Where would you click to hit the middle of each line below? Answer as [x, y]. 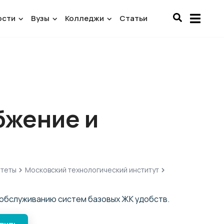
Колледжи [85, 18]
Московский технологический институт [92, 169]
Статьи [134, 18]
